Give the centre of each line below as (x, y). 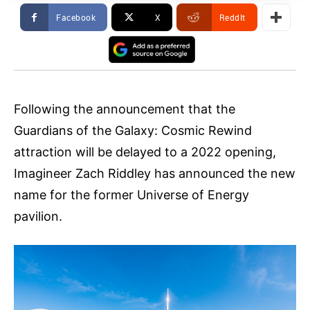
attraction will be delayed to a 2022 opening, (145, 152)
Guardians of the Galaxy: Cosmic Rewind (133, 131)
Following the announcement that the (125, 109)
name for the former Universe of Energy (131, 195)
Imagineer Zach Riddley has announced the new (155, 174)
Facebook (76, 17)
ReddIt (232, 17)
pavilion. (38, 217)
